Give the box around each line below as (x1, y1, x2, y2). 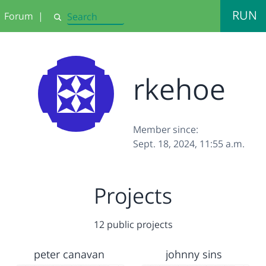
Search (52, 16, 80, 28)
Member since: (133, 123, 198, 136)
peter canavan (33, 247, 104, 261)
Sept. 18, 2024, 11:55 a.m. (133, 137, 245, 150)
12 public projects (93, 218, 173, 231)
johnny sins (166, 247, 223, 261)
